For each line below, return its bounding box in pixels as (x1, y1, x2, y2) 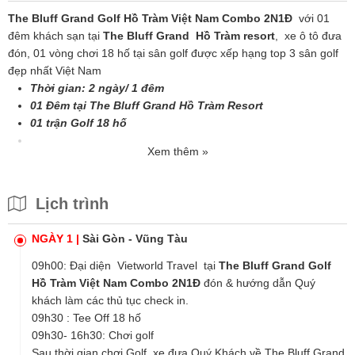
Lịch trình (31, 195, 109, 212)
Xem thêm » (147, 145, 208, 158)
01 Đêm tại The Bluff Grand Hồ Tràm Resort (30, 99, 266, 112)
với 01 (296, 12, 330, 25)
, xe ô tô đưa (275, 29, 342, 42)
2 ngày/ (89, 82, 132, 94)
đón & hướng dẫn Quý (204, 277, 315, 289)
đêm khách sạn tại (8, 29, 103, 42)
